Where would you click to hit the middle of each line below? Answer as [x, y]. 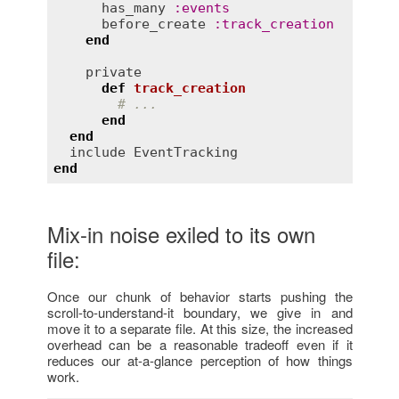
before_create [154, 24]
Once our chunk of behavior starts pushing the [199, 297]
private [114, 73]
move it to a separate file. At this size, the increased [199, 329]
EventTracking [186, 153]
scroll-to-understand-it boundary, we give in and [199, 313]
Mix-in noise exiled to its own [181, 233]
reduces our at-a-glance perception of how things [199, 361]
